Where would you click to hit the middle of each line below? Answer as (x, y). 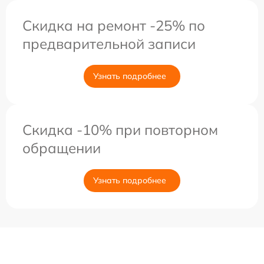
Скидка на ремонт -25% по (114, 26)
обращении (62, 148)
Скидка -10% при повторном (120, 130)
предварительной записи (109, 44)
